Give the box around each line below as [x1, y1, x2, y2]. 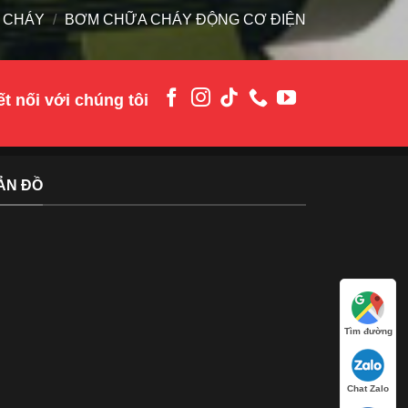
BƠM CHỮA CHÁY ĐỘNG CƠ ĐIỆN [65, 12, 306, 28]
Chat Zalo [347, 383, 389, 394]
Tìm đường [343, 325, 393, 336]
